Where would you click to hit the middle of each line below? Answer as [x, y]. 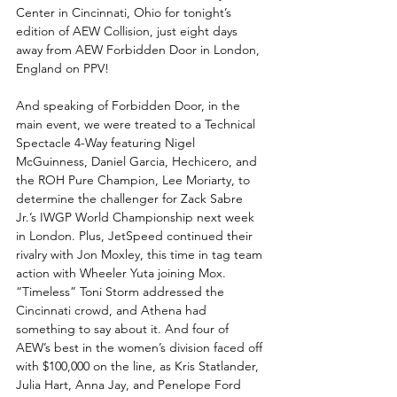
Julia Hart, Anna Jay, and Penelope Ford [130, 384]
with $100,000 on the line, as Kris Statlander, [139, 366]
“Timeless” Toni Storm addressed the [122, 291]
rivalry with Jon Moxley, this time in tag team [141, 254]
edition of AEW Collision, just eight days [128, 31]
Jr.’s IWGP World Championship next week [137, 217]
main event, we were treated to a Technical [137, 124]
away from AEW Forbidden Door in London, [140, 49]
